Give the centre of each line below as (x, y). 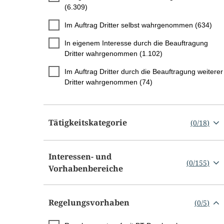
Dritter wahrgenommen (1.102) (113, 54)
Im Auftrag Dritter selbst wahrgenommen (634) (138, 25)
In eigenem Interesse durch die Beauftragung (136, 43)
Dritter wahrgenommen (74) (108, 82)
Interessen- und (80, 157)
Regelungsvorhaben (89, 203)
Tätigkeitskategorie (88, 123)
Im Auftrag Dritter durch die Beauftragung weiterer (144, 72)
